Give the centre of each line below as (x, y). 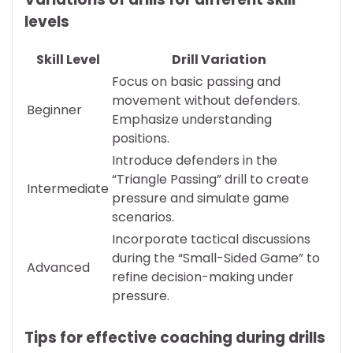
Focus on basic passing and (196, 82)
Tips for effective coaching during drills (175, 338)
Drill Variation (219, 60)
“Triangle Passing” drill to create (210, 180)
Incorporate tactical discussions (211, 240)
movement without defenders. (206, 101)
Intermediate (68, 189)
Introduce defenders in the (195, 161)
